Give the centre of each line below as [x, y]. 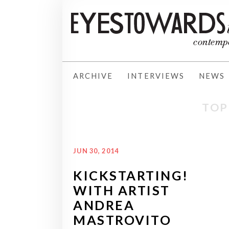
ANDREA [104, 205]
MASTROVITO [122, 220]
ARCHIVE [93, 76]
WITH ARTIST [122, 190]
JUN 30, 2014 [96, 151]
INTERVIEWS [156, 76]
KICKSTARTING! [131, 175]
